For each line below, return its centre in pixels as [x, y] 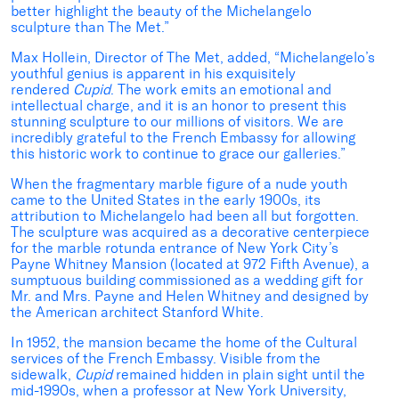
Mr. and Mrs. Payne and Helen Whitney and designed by [190, 297]
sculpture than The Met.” [90, 28]
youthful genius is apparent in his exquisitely [153, 74]
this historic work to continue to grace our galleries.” [178, 154]
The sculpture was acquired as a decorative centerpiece [190, 232]
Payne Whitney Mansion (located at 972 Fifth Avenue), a [190, 265]
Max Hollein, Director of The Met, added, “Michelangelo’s [193, 58]
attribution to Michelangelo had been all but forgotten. [185, 216]
